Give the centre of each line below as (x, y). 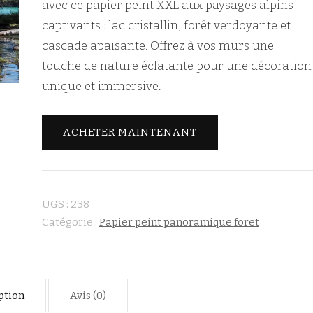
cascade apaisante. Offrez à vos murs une (158, 46)
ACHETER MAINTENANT (130, 132)
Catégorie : (70, 222)
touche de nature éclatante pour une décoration (176, 66)
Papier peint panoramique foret (179, 222)
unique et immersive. (101, 86)
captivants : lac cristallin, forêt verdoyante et (166, 26)
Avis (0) (88, 295)
